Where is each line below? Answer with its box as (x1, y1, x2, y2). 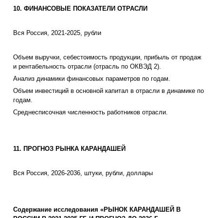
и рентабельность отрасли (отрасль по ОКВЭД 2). (13, 63, 161, 71)
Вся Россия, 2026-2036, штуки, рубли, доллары (13, 169, 153, 177)
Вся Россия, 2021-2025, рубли (13, 29, 101, 37)
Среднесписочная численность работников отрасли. (13, 109, 168, 116)
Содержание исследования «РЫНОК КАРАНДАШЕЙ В (13, 206, 181, 214)
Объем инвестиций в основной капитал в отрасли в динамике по (13, 87, 204, 95)
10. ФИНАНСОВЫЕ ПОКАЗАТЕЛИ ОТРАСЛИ (13, 5, 147, 13)
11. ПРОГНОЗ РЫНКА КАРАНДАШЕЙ (13, 145, 126, 153)
